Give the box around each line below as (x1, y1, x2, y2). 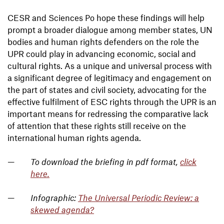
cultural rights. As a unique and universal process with (7, 60, 212, 71)
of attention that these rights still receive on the (7, 120, 186, 131)
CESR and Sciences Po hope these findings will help (7, 12, 204, 23)
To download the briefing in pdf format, (30, 156, 180, 167)
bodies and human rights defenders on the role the (7, 36, 199, 47)
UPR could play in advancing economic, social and (7, 48, 196, 59)
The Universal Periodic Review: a (78, 192, 199, 203)
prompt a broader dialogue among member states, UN (7, 24, 212, 35)
